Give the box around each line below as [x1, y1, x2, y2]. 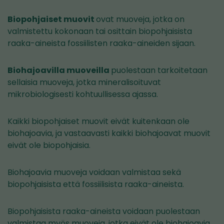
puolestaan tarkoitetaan [111, 64, 207, 76]
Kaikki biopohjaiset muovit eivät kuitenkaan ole [7, 115, 189, 127]
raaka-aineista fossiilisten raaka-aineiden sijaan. [7, 37, 195, 49]
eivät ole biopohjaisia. [7, 139, 90, 151]
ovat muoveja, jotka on [96, 13, 184, 25]
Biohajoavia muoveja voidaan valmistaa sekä [7, 166, 181, 178]
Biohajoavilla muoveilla [7, 64, 111, 76]
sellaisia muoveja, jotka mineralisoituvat [7, 76, 161, 88]
